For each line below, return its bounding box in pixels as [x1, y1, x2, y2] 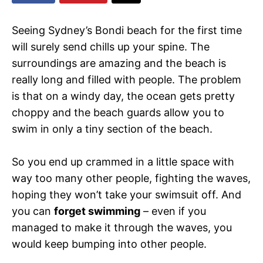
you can [12, 204, 54, 217]
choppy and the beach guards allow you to [12, 106, 224, 119]
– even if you [140, 204, 206, 217]
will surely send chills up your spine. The [12, 40, 210, 53]
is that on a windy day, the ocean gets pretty [12, 89, 235, 102]
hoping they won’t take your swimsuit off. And [12, 188, 241, 201]
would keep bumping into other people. [12, 237, 207, 250]
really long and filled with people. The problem [12, 73, 241, 86]
